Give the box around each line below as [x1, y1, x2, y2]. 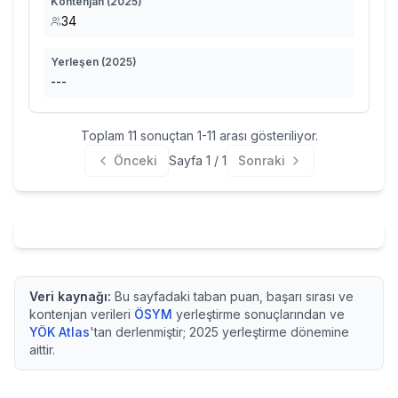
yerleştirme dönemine [219, 324, 349, 339]
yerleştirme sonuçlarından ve [176, 306, 345, 322]
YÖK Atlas [29, 324, 90, 339]
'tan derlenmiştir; [90, 324, 189, 339]
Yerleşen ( [51, 55, 105, 68]
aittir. [29, 342, 55, 357]
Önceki [113, 153, 157, 168]
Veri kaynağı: [29, 289, 111, 304]
